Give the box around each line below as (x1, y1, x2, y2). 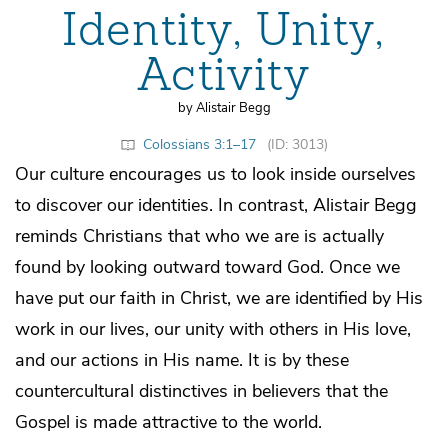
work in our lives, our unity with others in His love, (15, 316, 411, 341)
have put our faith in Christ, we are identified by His (15, 285, 423, 310)
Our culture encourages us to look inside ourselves (15, 161, 416, 186)
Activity (138, 46, 310, 104)
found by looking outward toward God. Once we (15, 254, 400, 279)
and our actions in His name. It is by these (15, 347, 349, 372)
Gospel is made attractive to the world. (15, 409, 322, 434)
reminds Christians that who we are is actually (15, 223, 384, 248)
